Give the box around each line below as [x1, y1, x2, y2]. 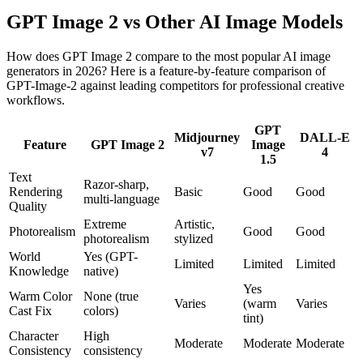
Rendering [9, 184, 62, 199]
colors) [83, 303, 118, 318]
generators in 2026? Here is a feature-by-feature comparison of [6, 63, 326, 78]
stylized [174, 231, 213, 246]
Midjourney [174, 130, 240, 144]
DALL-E [300, 130, 350, 144]
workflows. [6, 92, 65, 107]
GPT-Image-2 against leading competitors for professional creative [6, 78, 344, 92]
